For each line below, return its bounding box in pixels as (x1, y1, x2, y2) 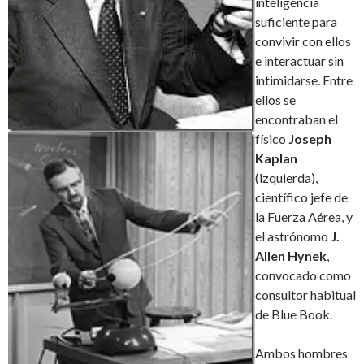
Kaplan (255, 150, 297, 167)
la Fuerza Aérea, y (255, 209, 353, 225)
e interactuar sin (255, 53, 344, 69)
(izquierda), (255, 170, 318, 186)
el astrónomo (255, 228, 331, 245)
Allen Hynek (255, 248, 327, 264)
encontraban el (255, 111, 338, 128)
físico (255, 131, 288, 147)
